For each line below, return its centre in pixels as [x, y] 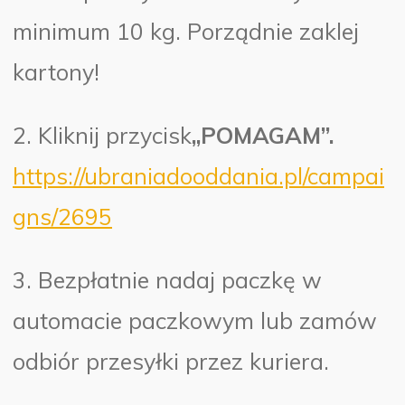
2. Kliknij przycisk [103, 135]
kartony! [57, 71]
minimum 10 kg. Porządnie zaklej [186, 31]
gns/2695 [63, 216]
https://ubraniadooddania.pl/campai [199, 175]
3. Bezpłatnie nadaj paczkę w [168, 279]
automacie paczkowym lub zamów [195, 320]
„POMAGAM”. [264, 135]
